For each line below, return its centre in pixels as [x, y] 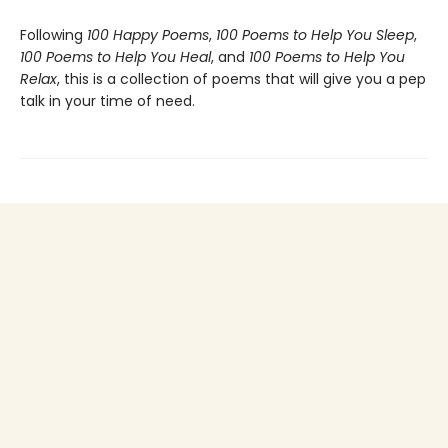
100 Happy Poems [148, 35]
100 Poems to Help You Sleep [315, 35]
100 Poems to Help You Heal [115, 57]
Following [53, 35]
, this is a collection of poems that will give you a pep [241, 79]
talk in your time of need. [107, 101]
